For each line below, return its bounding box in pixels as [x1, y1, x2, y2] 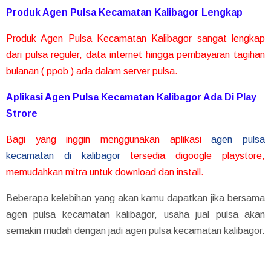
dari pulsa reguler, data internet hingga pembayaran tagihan [6, 49, 265, 60]
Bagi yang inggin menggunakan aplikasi [6, 134, 212, 145]
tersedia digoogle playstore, [120, 150, 266, 161]
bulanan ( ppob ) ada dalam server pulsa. [6, 65, 178, 76]
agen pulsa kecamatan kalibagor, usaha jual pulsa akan [6, 209, 265, 220]
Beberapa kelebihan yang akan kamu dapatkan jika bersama [6, 192, 265, 203]
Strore [6, 108, 38, 119]
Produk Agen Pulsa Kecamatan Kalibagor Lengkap [6, 7, 243, 18]
